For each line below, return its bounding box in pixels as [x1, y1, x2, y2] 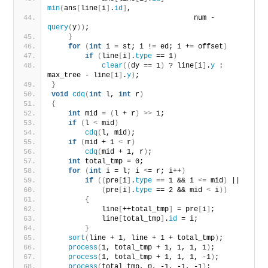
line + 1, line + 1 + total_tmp [89, 233, 215, 242]
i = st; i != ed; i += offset [102, 42, 224, 51]
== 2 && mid [152, 185, 207, 194]
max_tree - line [47, 71, 111, 80]
